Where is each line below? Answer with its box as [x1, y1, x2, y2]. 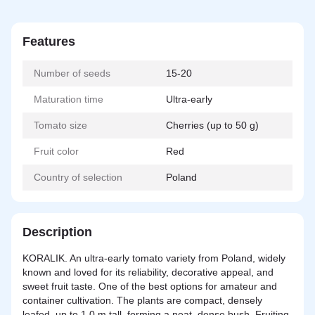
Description [22, 225, 92, 239]
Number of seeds [34, 67, 110, 79]
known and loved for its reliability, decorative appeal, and [22, 266, 274, 278]
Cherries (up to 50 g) [166, 120, 259, 131]
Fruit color [34, 146, 79, 157]
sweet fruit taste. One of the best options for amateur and [22, 281, 277, 292]
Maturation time [34, 94, 103, 105]
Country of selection [34, 172, 122, 183]
